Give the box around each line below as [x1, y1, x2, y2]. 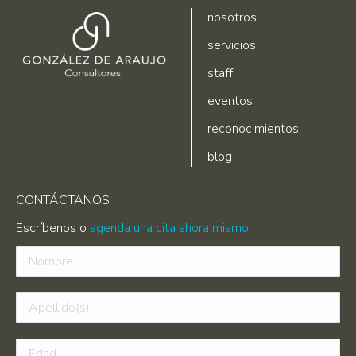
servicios [207, 37, 256, 55]
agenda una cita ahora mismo [90, 219, 249, 238]
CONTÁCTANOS [16, 192, 110, 210]
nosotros [207, 9, 257, 27]
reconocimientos [207, 120, 299, 138]
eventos [207, 92, 253, 110]
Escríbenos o [16, 219, 90, 238]
